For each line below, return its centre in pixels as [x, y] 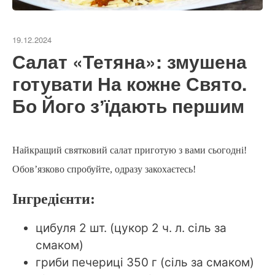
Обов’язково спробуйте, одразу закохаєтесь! [104, 169]
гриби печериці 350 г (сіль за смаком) [145, 263]
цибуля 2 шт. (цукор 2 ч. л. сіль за [131, 228]
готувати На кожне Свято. [130, 83]
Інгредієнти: [54, 199]
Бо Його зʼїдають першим [128, 106]
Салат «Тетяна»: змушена [130, 61]
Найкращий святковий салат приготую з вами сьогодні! [130, 150]
